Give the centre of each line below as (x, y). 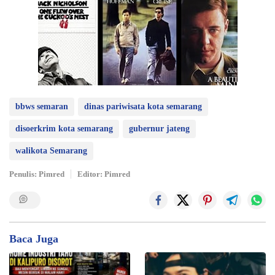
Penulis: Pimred (37, 174)
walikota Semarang (51, 151)
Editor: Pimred (104, 174)
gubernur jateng (159, 129)
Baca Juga (34, 239)
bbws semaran (42, 107)
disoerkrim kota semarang (64, 129)
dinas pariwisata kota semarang (143, 107)
